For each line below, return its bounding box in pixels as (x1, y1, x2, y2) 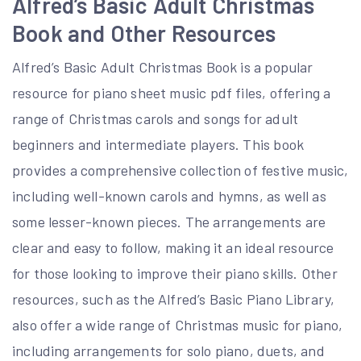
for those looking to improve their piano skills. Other (12, 264, 338, 282)
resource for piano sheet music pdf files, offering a (12, 84, 331, 102)
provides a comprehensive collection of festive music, (12, 161, 349, 179)
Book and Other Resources (12, 19, 276, 47)
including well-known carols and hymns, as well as (12, 187, 326, 205)
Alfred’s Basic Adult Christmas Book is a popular (12, 58, 313, 76)
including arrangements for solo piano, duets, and (12, 342, 325, 359)
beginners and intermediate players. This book (12, 135, 305, 153)
